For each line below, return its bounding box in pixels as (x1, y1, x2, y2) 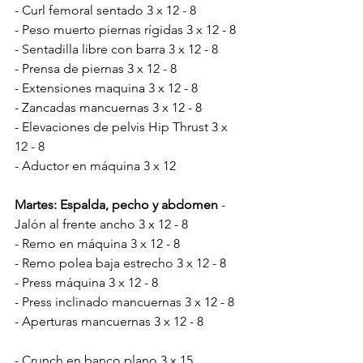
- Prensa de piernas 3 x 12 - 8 (15, 60, 177, 76)
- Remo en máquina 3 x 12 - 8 (15, 235, 180, 251)
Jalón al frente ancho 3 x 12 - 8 (15, 216, 188, 232)
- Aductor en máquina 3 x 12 (15, 157, 176, 173)
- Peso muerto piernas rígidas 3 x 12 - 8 (15, 21, 236, 37)
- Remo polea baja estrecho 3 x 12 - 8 (15, 254, 226, 271)
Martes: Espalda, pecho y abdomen (15, 196, 218, 212)
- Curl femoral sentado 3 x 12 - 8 (15, 2, 196, 18)
